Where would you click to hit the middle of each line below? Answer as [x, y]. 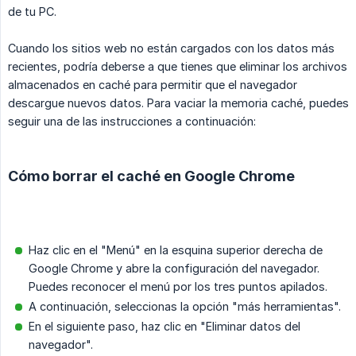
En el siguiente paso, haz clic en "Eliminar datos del [164, 327]
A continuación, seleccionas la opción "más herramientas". [185, 307]
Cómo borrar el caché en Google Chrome [151, 176]
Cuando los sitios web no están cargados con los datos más [171, 48]
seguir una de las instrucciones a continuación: [132, 122]
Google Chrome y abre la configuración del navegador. [174, 269]
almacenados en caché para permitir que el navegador [153, 85]
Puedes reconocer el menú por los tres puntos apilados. [178, 287]
